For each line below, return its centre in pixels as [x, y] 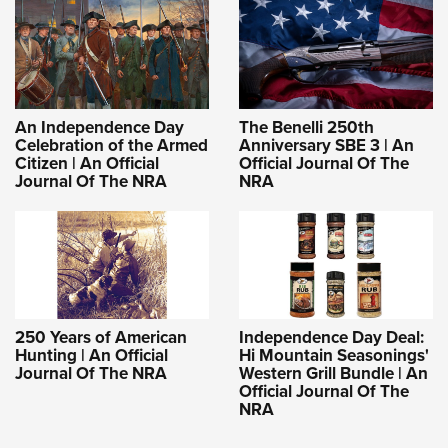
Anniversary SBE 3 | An [326, 145]
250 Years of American [101, 337]
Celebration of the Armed [111, 145]
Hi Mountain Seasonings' [334, 355]
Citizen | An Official [87, 163]
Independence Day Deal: [331, 337]
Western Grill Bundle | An [333, 373]
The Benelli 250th [306, 127]
